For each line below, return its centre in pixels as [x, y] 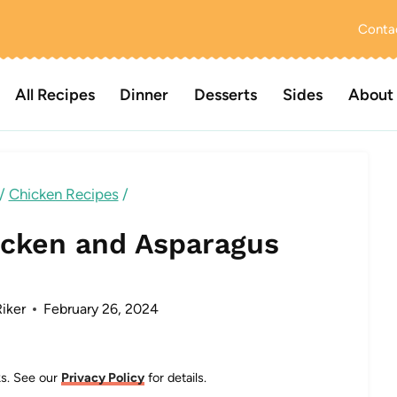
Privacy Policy [103, 378]
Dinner [144, 95]
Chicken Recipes [63, 194]
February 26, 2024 [101, 308]
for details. [175, 378]
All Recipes [54, 95]
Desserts [226, 95]
